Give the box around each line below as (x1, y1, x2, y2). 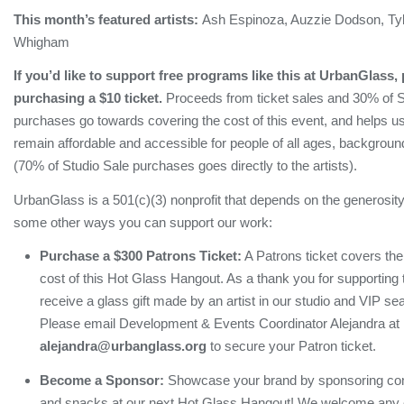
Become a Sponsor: (40, 372, 164, 388)
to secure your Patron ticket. (207, 338, 376, 353)
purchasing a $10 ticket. (14, 90, 166, 106)
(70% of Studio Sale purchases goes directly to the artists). (14, 158, 361, 173)
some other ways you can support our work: (14, 214, 272, 230)
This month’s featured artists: (14, 11, 202, 27)
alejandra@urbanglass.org (40, 338, 207, 353)
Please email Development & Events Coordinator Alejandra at (40, 316, 399, 331)
